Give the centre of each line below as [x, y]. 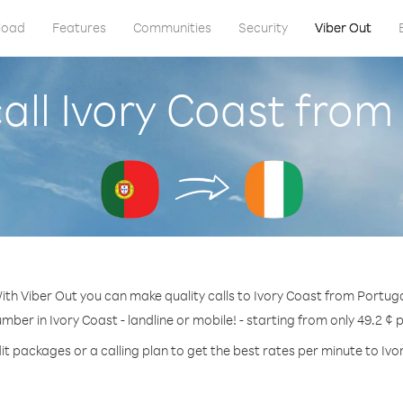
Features [79, 27]
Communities [172, 27]
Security [263, 27]
